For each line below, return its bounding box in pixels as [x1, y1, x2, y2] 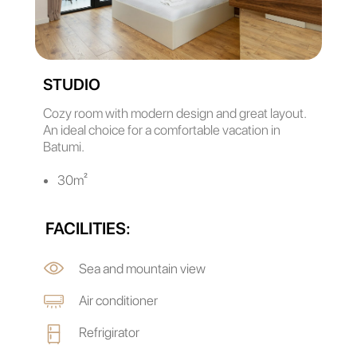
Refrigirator [79, 324, 139, 340]
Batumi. [43, 138, 84, 155]
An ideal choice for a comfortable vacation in [43, 121, 280, 138]
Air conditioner [79, 292, 158, 308]
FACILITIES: [45, 218, 131, 238]
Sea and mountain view [79, 260, 206, 277]
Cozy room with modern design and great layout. [43, 104, 306, 121]
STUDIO [43, 74, 100, 94]
